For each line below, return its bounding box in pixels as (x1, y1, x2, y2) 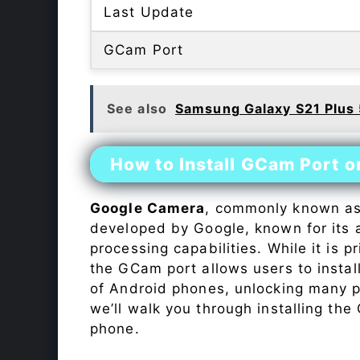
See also (107, 100, 167, 117)
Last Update (104, 4, 194, 21)
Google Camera (90, 200, 206, 217)
